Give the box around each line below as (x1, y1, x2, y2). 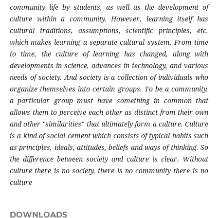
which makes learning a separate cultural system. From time (9, 37, 209, 47)
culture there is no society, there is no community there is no (9, 166, 209, 176)
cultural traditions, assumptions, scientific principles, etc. (9, 26, 209, 36)
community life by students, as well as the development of (9, 2, 209, 12)
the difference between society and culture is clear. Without (9, 154, 209, 164)
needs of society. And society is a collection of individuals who (9, 73, 209, 82)
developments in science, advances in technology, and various (9, 61, 209, 71)
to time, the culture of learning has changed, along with (9, 49, 209, 59)
